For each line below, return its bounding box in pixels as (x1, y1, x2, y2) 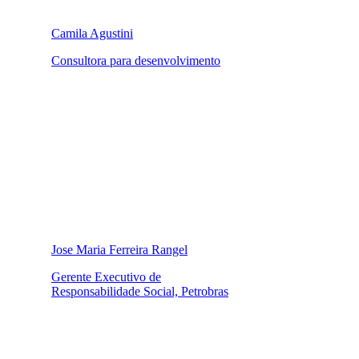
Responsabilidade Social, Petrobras (51, 284, 228, 298)
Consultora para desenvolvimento (51, 53, 220, 67)
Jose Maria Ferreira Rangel (51, 242, 188, 256)
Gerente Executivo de (51, 269, 161, 284)
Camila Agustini (51, 26, 133, 40)
